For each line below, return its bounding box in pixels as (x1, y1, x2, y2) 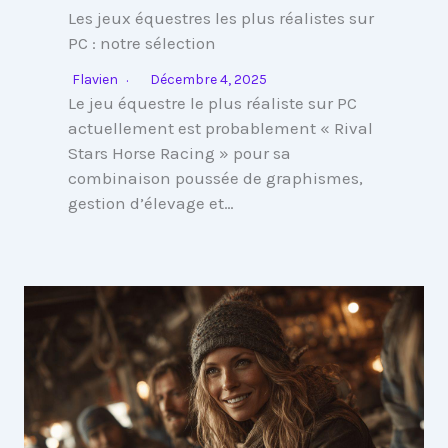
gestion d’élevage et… (68, 193, 234, 213)
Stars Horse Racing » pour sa (68, 143, 291, 163)
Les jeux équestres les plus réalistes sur (68, 8, 374, 28)
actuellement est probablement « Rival (68, 118, 373, 138)
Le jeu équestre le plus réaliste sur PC (68, 93, 357, 113)
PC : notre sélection (68, 33, 216, 53)
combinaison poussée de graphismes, (68, 168, 363, 188)
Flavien (72, 71, 118, 88)
